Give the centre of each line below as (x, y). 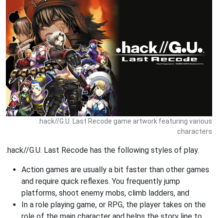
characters (195, 131)
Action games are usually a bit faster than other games (115, 169)
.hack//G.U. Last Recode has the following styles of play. (102, 150)
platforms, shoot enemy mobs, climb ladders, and (105, 193)
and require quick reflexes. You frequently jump (101, 181)
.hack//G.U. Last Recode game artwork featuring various (125, 121)
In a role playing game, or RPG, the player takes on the (114, 204)
